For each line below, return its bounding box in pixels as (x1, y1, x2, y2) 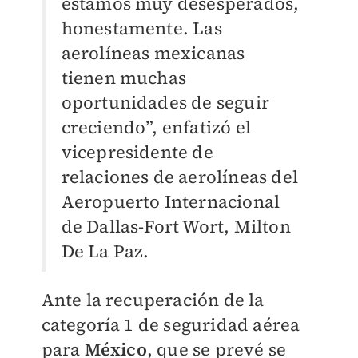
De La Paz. (61, 239, 149, 264)
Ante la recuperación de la (41, 288, 265, 312)
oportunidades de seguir (61, 90, 270, 115)
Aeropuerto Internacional (61, 189, 280, 214)
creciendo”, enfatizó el (61, 115, 252, 140)
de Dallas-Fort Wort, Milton (61, 214, 291, 239)
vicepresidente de (61, 140, 213, 165)
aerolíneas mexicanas (61, 41, 245, 66)
